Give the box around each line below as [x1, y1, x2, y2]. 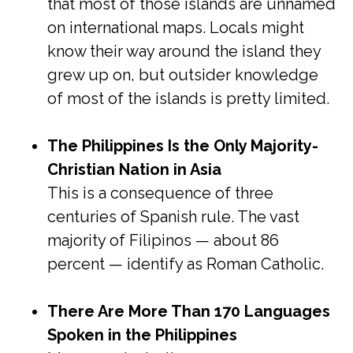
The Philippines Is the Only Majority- [47, 136, 318, 155]
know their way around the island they [47, 42, 321, 61]
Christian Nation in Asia [47, 160, 221, 179]
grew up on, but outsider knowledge [47, 65, 318, 84]
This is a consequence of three [47, 184, 273, 203]
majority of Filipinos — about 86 [47, 231, 279, 250]
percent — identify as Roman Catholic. [47, 255, 324, 273]
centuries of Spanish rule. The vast [47, 207, 299, 226]
